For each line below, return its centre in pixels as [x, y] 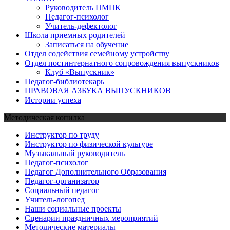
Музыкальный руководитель [75, 153]
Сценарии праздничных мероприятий [91, 218]
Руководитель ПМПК [83, 7]
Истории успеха [53, 100]
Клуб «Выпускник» [80, 72]
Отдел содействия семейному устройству [97, 53]
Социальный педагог [62, 190]
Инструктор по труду [62, 135]
